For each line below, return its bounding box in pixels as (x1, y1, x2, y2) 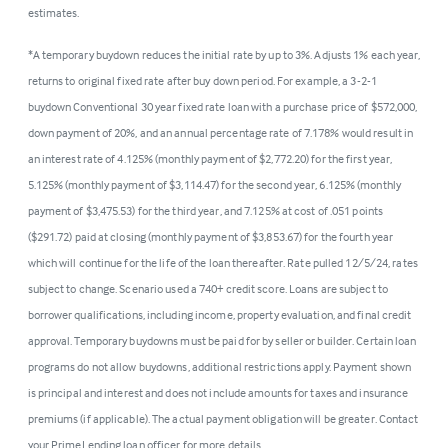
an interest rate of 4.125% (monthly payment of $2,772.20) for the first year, (27, 150, 393, 166)
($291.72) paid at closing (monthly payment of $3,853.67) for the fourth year (27, 228, 394, 244)
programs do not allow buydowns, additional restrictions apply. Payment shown (27, 358, 412, 374)
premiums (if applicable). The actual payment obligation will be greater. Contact (27, 410, 419, 426)
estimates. (27, 4, 80, 20)
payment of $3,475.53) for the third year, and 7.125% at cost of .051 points (27, 202, 384, 218)
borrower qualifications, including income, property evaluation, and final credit (27, 306, 412, 322)
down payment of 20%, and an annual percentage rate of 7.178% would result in (27, 124, 414, 140)
